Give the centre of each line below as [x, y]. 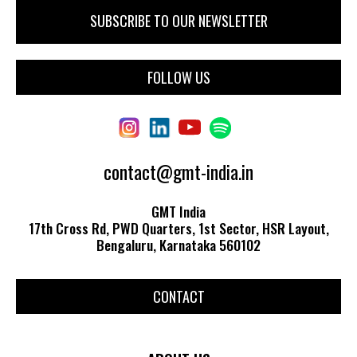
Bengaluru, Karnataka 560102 [178, 244]
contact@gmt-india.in [178, 171]
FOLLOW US [178, 77]
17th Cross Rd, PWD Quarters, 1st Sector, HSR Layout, [178, 228]
